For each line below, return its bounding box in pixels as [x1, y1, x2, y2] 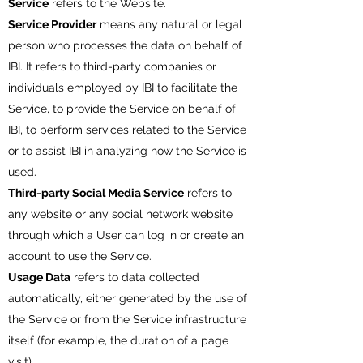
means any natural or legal [96, 18, 242, 31]
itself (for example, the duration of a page [8, 334, 228, 347]
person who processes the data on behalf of [8, 39, 242, 52]
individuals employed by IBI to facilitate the [8, 81, 237, 94]
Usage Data [8, 271, 70, 284]
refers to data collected [70, 271, 199, 284]
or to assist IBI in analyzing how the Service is [8, 144, 246, 157]
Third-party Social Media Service [8, 186, 184, 199]
